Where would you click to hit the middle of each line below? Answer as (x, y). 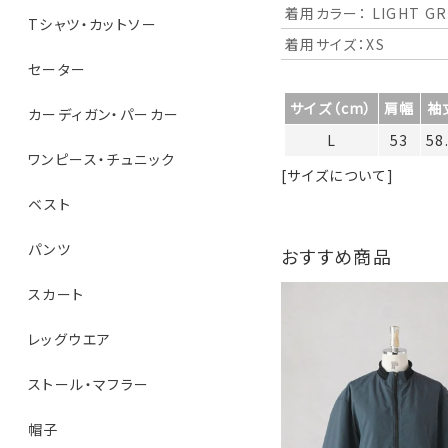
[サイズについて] (337, 174)
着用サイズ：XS (335, 43)
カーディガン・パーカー (104, 114)
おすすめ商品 (336, 255)
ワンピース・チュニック (102, 159)
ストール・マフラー (89, 384)
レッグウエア (70, 339)
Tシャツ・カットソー (92, 24)
